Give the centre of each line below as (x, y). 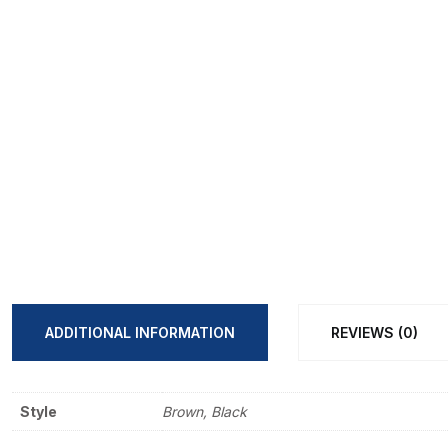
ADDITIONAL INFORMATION (140, 332)
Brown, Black (204, 412)
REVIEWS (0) (374, 332)
